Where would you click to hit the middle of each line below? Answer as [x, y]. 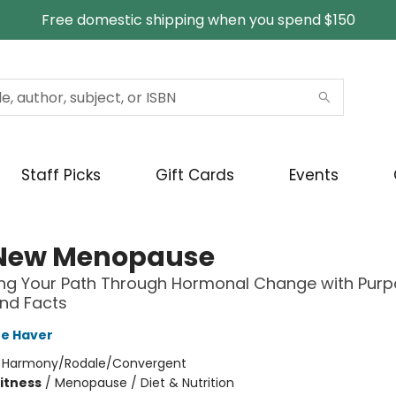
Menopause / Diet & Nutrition [144, 383]
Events [314, 175]
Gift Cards [195, 175]
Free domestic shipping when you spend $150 [198, 20]
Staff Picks [61, 175]
